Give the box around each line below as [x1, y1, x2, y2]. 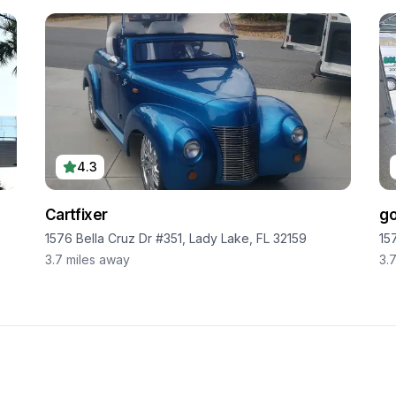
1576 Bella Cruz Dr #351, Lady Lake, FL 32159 [44, 231, 307, 246]
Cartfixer [44, 206, 108, 224]
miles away [65, 252, 130, 267]
